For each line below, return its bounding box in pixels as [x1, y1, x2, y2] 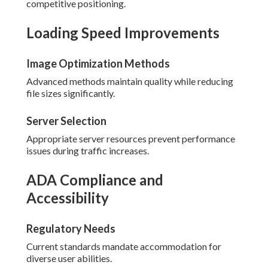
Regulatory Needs [26, 222, 115, 236]
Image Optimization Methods [26, 57, 170, 71]
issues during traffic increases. [26, 145, 149, 157]
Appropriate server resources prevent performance [26, 133, 235, 145]
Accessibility [26, 189, 109, 207]
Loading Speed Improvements [26, 24, 220, 42]
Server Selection [26, 114, 106, 128]
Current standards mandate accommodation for [26, 240, 221, 252]
